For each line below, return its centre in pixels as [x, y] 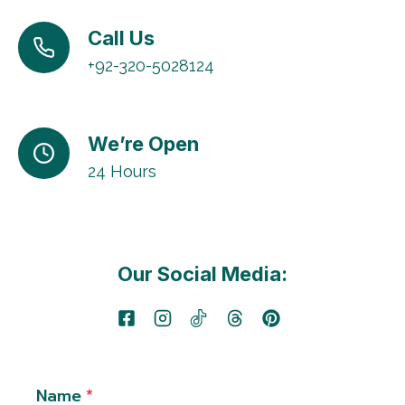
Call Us [121, 38]
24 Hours [122, 171]
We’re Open [143, 143]
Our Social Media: [202, 274]
